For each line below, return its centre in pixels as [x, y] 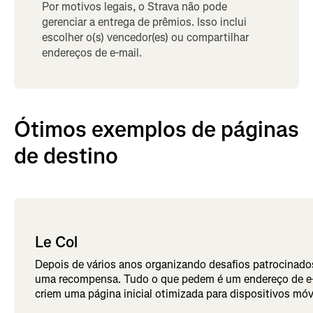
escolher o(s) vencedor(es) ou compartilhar [145, 37]
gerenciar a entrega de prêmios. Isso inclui [144, 22]
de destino [66, 156]
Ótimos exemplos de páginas [156, 129]
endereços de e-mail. [92, 52]
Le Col [56, 242]
